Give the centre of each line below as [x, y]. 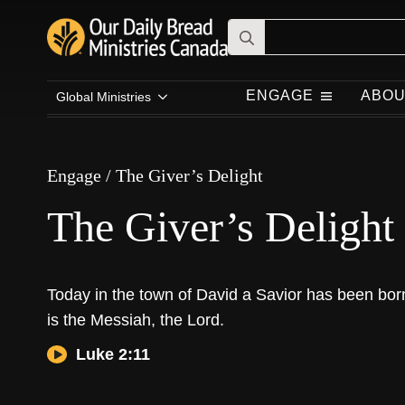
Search [251, 29]
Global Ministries [104, 97]
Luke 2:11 [113, 354]
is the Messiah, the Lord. [136, 320]
